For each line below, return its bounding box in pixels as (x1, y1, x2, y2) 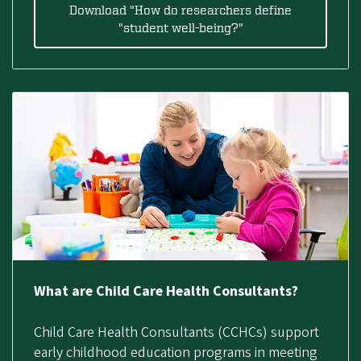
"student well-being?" (118, 19, 243, 35)
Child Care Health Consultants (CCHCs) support (33, 322, 319, 342)
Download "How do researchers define (69, 2, 292, 17)
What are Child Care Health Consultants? (33, 280, 298, 301)
